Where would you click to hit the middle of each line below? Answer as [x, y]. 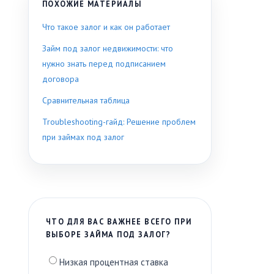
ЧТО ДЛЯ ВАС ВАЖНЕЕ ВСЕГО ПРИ [119, 222]
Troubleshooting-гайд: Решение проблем [119, 122]
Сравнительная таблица [86, 101]
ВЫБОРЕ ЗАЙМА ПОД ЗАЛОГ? [109, 235]
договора [61, 79]
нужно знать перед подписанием [104, 64]
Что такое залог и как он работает [106, 27]
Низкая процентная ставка [113, 262]
